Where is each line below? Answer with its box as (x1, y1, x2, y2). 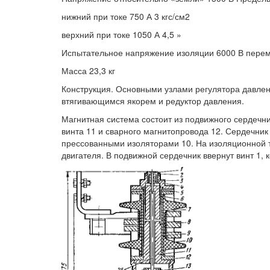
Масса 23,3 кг (61, 64, 115, 77)
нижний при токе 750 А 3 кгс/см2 (61, 10, 190, 22)
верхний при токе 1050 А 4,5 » (61, 28, 181, 40)
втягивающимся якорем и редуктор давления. (61, 95, 244, 107)
